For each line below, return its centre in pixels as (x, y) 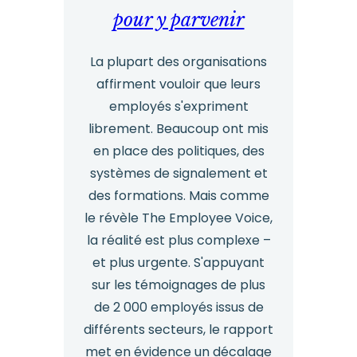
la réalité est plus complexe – (178, 241)
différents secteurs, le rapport (178, 330)
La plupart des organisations (178, 62)
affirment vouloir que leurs (178, 84)
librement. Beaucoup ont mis (178, 129)
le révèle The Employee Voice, (178, 218)
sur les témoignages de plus (178, 285)
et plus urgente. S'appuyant (178, 263)
